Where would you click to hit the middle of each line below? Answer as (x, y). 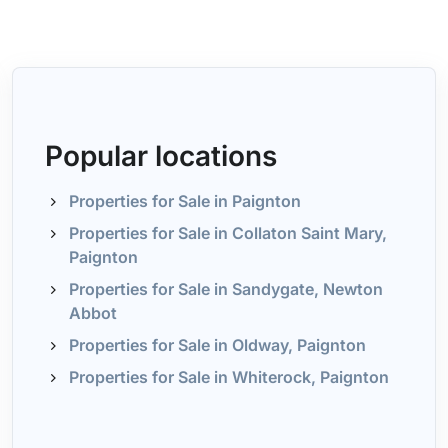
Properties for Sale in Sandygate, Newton (225, 289)
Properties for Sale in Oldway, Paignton (217, 345)
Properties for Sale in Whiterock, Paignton (228, 377)
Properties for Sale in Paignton (184, 201)
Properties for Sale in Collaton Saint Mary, (227, 233)
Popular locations (160, 156)
